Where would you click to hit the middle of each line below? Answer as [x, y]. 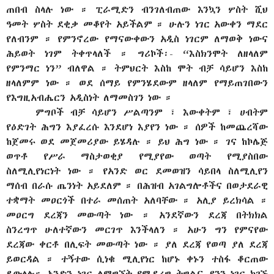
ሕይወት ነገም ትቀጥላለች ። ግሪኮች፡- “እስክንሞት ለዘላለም [137, 53]
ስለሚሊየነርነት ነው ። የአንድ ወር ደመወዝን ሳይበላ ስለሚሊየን [137, 171]
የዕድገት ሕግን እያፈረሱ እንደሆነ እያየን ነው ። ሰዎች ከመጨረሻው [137, 127]
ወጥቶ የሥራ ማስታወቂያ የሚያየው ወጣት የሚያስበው [137, 156]
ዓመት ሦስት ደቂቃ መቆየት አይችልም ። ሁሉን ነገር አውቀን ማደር [137, 24]
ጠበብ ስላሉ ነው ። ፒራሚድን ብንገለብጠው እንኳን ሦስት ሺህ [137, 9]
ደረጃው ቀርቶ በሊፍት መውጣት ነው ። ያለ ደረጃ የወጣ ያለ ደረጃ [137, 244]
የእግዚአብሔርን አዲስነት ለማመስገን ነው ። [89, 97]
